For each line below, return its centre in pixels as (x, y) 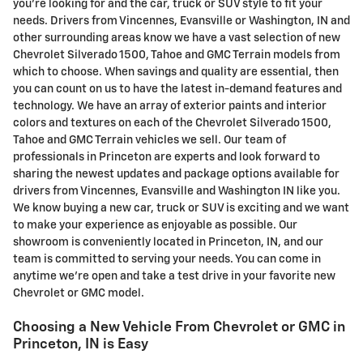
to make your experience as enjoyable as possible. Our (155, 225)
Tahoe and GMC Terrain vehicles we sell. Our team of (149, 140)
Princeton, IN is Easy (81, 344)
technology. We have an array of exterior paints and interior (170, 106)
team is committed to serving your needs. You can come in (167, 259)
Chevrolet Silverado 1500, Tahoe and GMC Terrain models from (177, 55)
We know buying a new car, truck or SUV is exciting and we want (181, 208)
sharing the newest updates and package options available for (176, 174)
